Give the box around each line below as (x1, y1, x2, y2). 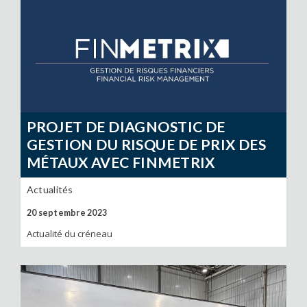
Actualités (26, 183, 73, 195)
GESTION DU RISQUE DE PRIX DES (26, 136, 267, 154)
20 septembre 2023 (26, 207, 108, 218)
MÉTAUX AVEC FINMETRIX (26, 153, 215, 172)
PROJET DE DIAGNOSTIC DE (26, 118, 225, 136)
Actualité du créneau (26, 228, 112, 241)
